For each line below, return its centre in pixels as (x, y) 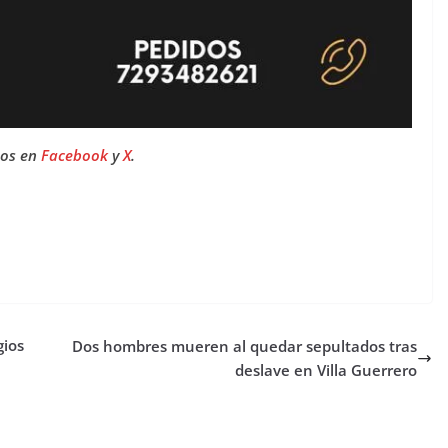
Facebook (76, 154)
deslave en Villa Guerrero (326, 370)
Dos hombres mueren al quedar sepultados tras (245, 346)
